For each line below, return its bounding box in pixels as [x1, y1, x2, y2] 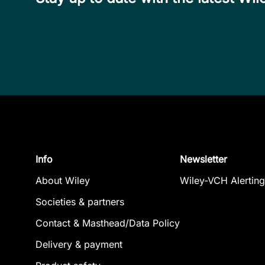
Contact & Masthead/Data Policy [35, 217, 180, 229]
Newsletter [180, 153, 227, 165]
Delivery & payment [35, 238, 122, 250]
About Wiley [35, 174, 90, 186]
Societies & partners [35, 196, 124, 208]
